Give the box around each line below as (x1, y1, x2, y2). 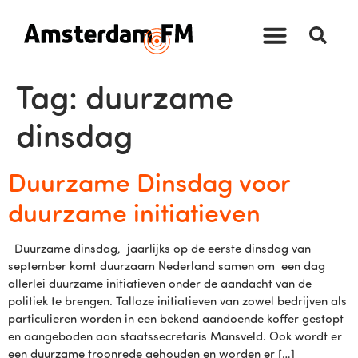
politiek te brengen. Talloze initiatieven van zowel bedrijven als (8, 293, 347, 308)
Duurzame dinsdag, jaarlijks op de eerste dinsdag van (8, 241, 311, 256)
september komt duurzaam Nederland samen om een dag (8, 258, 325, 273)
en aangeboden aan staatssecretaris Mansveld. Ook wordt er (8, 328, 342, 344)
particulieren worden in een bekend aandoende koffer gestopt (8, 311, 344, 326)
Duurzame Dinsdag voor (8, 165, 290, 198)
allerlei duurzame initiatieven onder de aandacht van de (8, 276, 312, 291)
